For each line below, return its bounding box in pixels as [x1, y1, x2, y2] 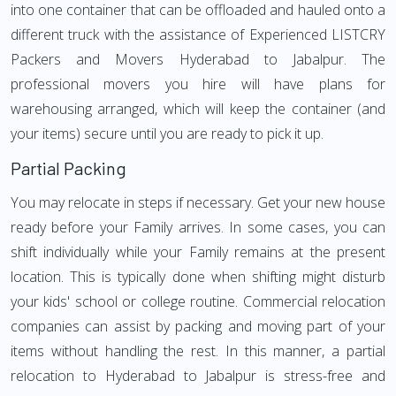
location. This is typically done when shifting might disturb [11, 267, 385, 286]
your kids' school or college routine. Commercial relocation [11, 292, 385, 311]
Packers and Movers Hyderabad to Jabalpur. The [11, 49, 385, 69]
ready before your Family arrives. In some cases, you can [11, 217, 385, 237]
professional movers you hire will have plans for [11, 74, 385, 94]
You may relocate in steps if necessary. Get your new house [11, 193, 385, 212]
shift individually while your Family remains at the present [11, 242, 385, 262]
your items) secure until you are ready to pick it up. [11, 124, 324, 143]
